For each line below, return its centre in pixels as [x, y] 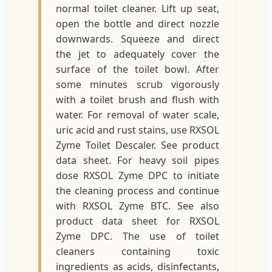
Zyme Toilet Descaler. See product [138, 145]
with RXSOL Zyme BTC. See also [138, 206]
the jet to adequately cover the [138, 54]
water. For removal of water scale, [138, 115]
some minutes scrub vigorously [138, 84]
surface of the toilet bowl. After [138, 69]
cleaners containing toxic [138, 251]
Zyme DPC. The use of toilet [138, 236]
